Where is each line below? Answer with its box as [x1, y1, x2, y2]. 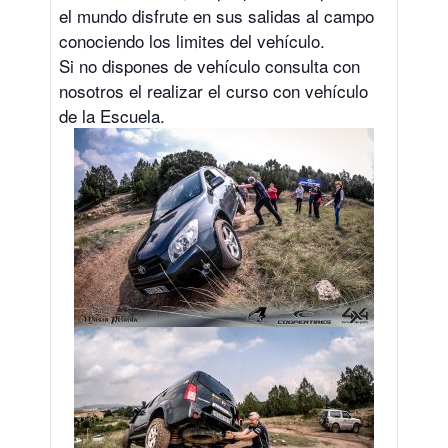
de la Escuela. [59, 103, 165, 129]
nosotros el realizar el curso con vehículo [59, 78, 368, 104]
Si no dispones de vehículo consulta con [59, 53, 360, 79]
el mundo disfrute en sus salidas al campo [59, 3, 374, 29]
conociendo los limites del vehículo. [59, 28, 325, 54]
